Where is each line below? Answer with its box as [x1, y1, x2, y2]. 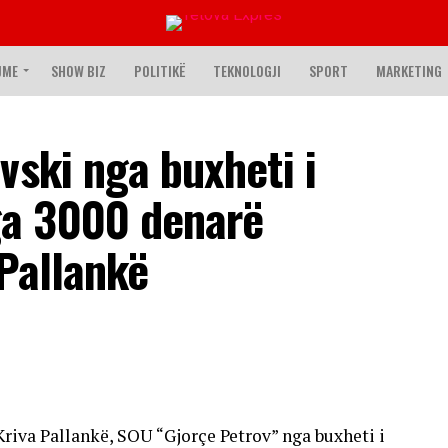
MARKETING [376, 60, 442, 81]
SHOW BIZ [51, 60, 106, 81]
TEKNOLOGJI [213, 60, 281, 81]
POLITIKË [134, 60, 185, 81]
